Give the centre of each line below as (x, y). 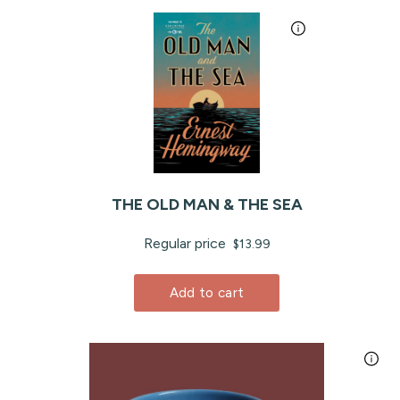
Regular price (186, 244)
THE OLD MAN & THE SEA (207, 205)
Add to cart (207, 293)
